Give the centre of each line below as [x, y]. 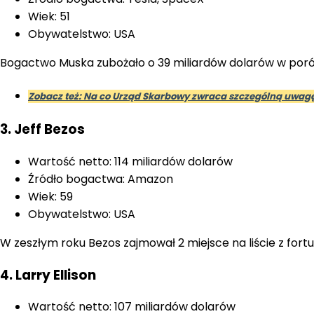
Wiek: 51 [49, 16]
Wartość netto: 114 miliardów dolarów [130, 161]
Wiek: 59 [50, 196]
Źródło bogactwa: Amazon [101, 179]
